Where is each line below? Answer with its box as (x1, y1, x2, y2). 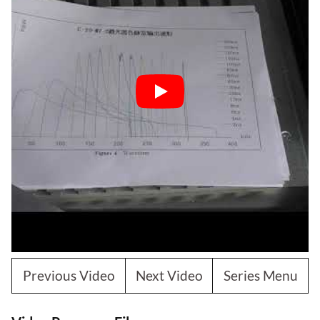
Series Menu (223, 266, 298, 284)
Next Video (135, 266, 203, 284)
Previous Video (22, 266, 115, 284)
